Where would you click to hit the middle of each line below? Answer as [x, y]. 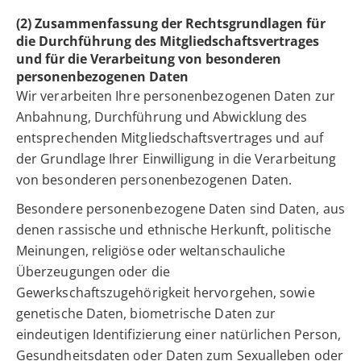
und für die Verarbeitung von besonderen [149, 59]
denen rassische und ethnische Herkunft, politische [174, 230]
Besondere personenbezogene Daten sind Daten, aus [180, 209]
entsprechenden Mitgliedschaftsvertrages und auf [170, 138]
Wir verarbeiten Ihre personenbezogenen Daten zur [176, 96]
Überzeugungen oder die [93, 272]
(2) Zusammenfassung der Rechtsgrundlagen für [171, 24]
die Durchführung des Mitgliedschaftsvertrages [168, 41]
